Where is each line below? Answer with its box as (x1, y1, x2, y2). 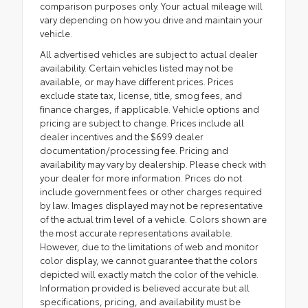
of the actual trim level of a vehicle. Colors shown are (40, 212, 267, 225)
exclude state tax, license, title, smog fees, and (40, 89, 242, 102)
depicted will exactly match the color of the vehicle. (40, 267, 258, 280)
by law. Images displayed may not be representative (40, 199, 263, 212)
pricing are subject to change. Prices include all (40, 116, 244, 129)
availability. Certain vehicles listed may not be (40, 61, 233, 74)
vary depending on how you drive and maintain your (40, 13, 263, 26)
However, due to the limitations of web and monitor (40, 240, 258, 253)
